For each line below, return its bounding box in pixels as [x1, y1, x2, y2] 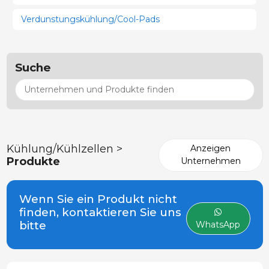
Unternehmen [180, 156, 241, 167]
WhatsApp [196, 219, 241, 230]
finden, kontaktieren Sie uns [19, 205, 181, 219]
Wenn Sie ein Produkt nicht [19, 192, 177, 206]
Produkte [6, 155, 60, 168]
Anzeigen [190, 143, 231, 154]
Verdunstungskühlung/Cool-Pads [21, 13, 160, 25]
